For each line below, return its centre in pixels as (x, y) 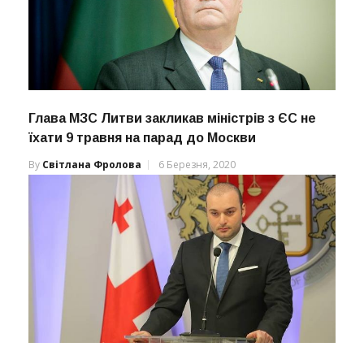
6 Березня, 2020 (197, 164)
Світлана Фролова (92, 164)
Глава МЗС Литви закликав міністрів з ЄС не (172, 118)
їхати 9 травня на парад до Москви (142, 137)
